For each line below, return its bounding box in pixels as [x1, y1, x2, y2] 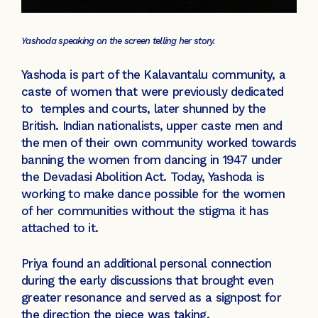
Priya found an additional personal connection [21, 256, 272, 270]
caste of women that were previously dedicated [21, 84, 284, 99]
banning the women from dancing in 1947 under [21, 153, 283, 168]
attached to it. [21, 221, 102, 236]
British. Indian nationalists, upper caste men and [21, 119, 283, 133]
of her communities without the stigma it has [21, 204, 269, 219]
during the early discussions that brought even [21, 273, 273, 287]
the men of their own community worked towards [21, 136, 297, 150]
